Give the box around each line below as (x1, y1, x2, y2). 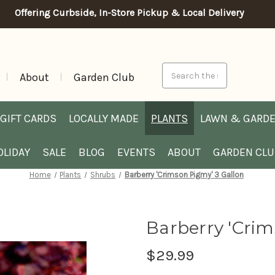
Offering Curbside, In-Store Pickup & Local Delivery (14, 7, 244, 18)
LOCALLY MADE (69, 111, 139, 125)
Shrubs (90, 170, 116, 179)
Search (161, 64, 190, 74)
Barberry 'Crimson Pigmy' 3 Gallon (124, 170, 244, 179)
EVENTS (117, 145, 155, 159)
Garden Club (73, 71, 134, 84)
